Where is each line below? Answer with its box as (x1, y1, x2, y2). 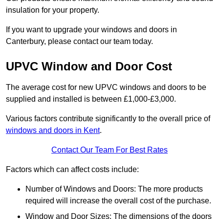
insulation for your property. (6, 6, 99, 15)
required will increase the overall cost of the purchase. (25, 197, 211, 205)
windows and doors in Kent (6, 126, 100, 135)
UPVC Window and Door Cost (6, 60, 172, 73)
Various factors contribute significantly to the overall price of (6, 114, 210, 123)
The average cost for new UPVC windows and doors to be (6, 83, 206, 92)
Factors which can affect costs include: (6, 165, 139, 174)
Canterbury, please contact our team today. (6, 37, 153, 46)
